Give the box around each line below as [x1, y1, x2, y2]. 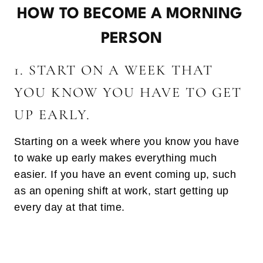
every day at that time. [14, 201, 125, 214]
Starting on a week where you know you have [14, 136, 239, 148]
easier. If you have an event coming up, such [14, 168, 236, 181]
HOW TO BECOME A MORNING [16, 6, 247, 22]
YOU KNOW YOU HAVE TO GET [14, 84, 242, 102]
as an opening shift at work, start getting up [14, 185, 229, 197]
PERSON [101, 31, 162, 47]
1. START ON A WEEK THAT [14, 62, 213, 79]
